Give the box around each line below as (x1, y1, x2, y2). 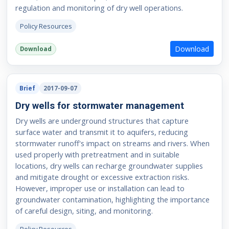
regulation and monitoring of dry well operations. (15, 2, 183, 13)
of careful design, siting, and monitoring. (15, 205, 153, 216)
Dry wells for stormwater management (15, 100, 184, 111)
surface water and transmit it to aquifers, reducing (15, 126, 188, 137)
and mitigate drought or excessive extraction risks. (15, 171, 189, 182)
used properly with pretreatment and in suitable (15, 149, 179, 159)
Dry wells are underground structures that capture (15, 115, 189, 126)
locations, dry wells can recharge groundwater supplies (15, 160, 203, 171)
